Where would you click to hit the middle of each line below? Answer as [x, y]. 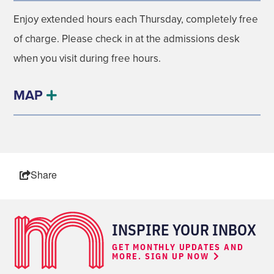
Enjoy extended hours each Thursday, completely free [136, 19]
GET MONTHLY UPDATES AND [178, 247]
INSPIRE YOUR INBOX [184, 229]
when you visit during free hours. [87, 58]
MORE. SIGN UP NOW [161, 256]
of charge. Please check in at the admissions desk [127, 39]
